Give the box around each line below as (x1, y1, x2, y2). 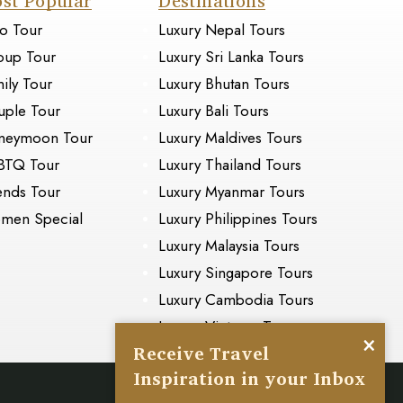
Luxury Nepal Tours (158, 19, 286, 41)
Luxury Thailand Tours (158, 154, 302, 176)
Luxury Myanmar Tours (158, 181, 306, 203)
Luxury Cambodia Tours (158, 289, 315, 311)
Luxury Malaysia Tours (158, 235, 300, 257)
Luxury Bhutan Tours (158, 73, 291, 95)
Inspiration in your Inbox (133, 363, 365, 393)
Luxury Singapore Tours (158, 262, 314, 284)
